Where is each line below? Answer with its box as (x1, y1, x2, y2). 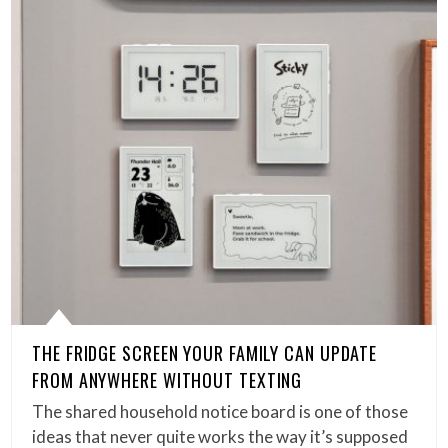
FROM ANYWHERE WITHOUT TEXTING (32, 367, 303, 394)
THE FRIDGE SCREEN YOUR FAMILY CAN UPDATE (32, 340, 378, 367)
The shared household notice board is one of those (32, 401, 409, 423)
